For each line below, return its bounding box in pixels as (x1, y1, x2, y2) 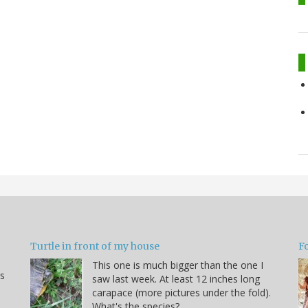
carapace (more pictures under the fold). (92, 285, 271, 299)
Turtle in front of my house (30, 239, 159, 252)
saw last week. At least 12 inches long (92, 272, 260, 285)
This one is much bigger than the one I (92, 258, 263, 272)
